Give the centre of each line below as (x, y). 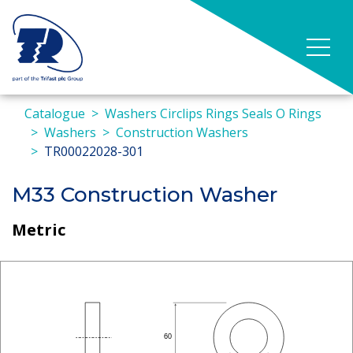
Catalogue (55, 113)
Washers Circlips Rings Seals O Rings (213, 113)
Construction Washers (182, 132)
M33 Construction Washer (145, 195)
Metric (39, 229)
